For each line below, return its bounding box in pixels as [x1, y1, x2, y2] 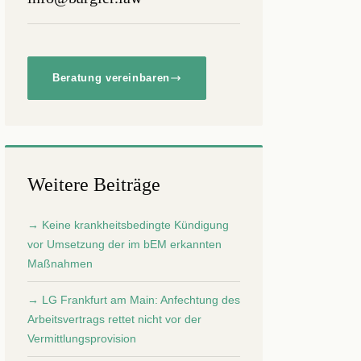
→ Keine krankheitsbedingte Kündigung [27, 218, 229, 231]
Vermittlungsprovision [27, 332, 136, 345]
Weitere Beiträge [27, 174, 160, 195]
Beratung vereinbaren [52, 72, 170, 84]
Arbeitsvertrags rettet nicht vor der [27, 313, 201, 326]
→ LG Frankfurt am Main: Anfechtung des [27, 293, 240, 306]
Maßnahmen [27, 257, 93, 270]
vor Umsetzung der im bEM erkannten [27, 238, 222, 251]
